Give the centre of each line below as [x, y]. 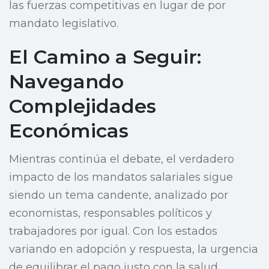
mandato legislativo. [64, 24]
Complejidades [83, 106]
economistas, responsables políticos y [110, 213]
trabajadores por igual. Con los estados [113, 231]
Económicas [69, 131]
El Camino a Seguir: [105, 57]
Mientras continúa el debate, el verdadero [122, 159]
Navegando [66, 82]
